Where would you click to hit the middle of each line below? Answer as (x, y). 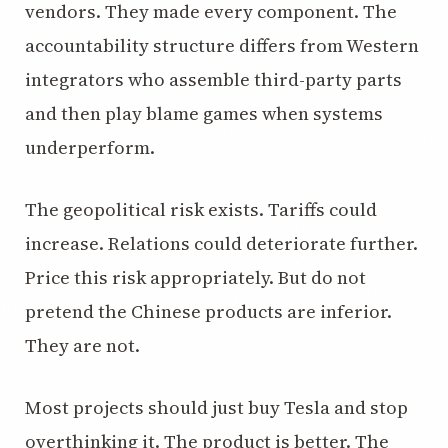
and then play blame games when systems (204, 113)
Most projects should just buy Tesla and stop (216, 407)
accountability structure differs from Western (222, 45)
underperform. (90, 147)
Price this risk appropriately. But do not (195, 277)
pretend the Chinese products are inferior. (208, 311)
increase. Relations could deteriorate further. (221, 243)
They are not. (82, 345)
